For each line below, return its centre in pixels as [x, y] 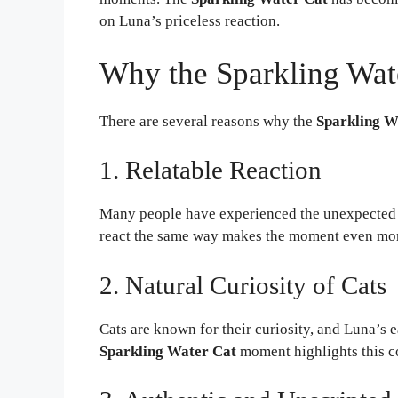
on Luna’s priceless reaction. [190, 21]
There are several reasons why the [208, 121]
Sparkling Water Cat [168, 351]
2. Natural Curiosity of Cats [243, 285]
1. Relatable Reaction [211, 170]
